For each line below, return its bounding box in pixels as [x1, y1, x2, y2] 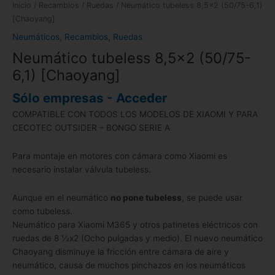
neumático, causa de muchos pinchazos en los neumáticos [12, 260, 246, 270]
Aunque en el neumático [12, 192, 110, 203]
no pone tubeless [110, 192, 182, 203]
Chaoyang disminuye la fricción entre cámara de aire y [12, 246, 229, 257]
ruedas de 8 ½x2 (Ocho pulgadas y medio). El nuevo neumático [12, 233, 263, 243]
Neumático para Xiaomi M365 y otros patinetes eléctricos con [12, 219, 258, 230]
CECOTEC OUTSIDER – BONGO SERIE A [12, 122, 170, 133]
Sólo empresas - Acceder [12, 90, 167, 106]
